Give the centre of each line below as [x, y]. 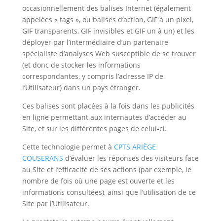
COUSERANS [42, 158]
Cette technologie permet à [68, 147]
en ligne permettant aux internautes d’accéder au [104, 117]
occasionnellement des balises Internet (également [106, 8]
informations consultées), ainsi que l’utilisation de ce [109, 192]
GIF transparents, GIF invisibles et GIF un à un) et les [108, 31]
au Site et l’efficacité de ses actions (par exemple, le [107, 169]
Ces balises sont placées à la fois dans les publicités [108, 106]
